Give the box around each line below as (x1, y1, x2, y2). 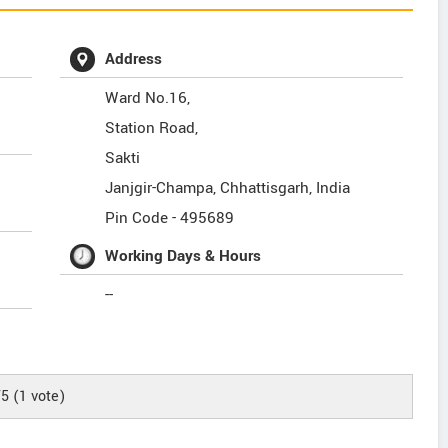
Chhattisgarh (220, 177, 310, 199)
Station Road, (105, 117, 199, 139)
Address (105, 48, 163, 70)
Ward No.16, (105, 87, 191, 109)
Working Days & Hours (105, 245, 262, 267)
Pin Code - (105, 207, 181, 229)
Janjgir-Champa (105, 177, 214, 199)
